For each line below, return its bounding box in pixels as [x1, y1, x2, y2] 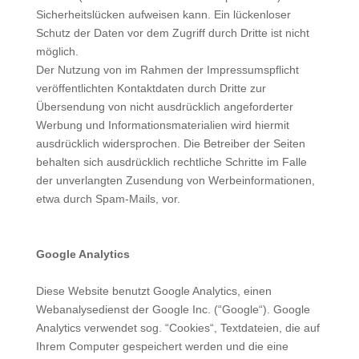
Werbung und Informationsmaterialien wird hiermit [35, 119, 289, 131]
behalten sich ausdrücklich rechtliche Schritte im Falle [35, 155, 307, 168]
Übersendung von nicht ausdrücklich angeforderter [35, 100, 293, 113]
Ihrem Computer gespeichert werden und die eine [35, 340, 288, 353]
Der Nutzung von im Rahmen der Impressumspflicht [35, 63, 299, 76]
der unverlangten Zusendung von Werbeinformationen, [35, 174, 315, 187]
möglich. [35, 45, 82, 58]
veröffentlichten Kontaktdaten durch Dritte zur [35, 82, 266, 95]
